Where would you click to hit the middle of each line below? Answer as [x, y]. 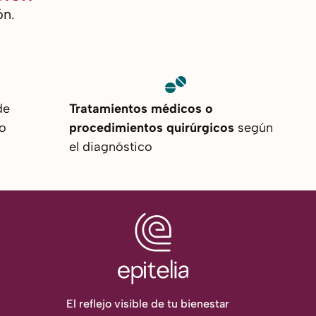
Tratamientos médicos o [141, 109]
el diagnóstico [111, 147]
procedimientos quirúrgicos [152, 128]
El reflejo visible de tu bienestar [148, 304]
